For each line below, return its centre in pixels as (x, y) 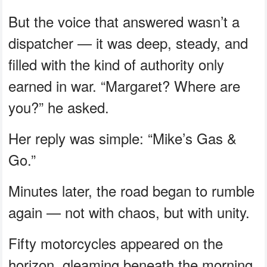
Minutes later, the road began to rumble (132, 190)
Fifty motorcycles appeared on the (116, 243)
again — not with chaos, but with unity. (129, 212)
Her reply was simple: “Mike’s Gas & (123, 138)
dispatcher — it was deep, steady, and (128, 42)
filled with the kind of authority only (117, 64)
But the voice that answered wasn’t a (124, 21)
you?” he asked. (59, 107)
